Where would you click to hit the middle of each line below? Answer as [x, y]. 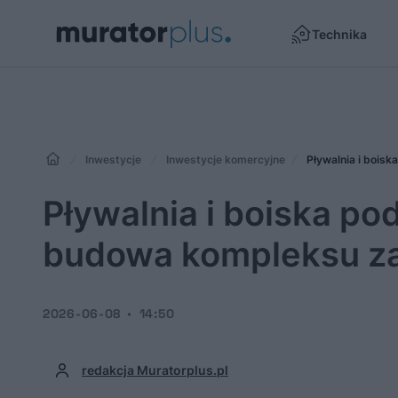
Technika [339, 34]
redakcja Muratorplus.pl [155, 370]
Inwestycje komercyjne [226, 159]
